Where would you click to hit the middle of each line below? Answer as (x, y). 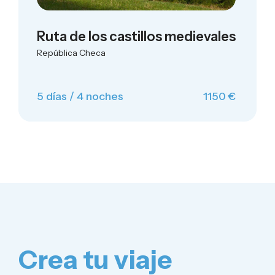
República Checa (71, 53)
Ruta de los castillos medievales (136, 37)
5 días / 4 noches (80, 96)
